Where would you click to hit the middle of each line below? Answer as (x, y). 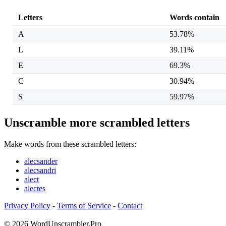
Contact (130, 205)
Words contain (194, 17)
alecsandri (40, 170)
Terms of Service (84, 205)
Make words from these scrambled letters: (70, 144)
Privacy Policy (27, 205)
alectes (35, 188)
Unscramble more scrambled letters (97, 122)
